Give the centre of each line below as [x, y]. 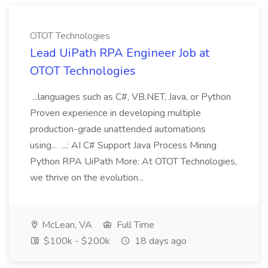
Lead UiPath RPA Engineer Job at [120, 53]
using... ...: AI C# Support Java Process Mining [123, 145]
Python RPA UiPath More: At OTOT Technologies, [133, 162]
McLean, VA [66, 225]
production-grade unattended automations [118, 129]
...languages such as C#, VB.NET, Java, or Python [130, 97]
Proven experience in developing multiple [115, 113]
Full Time [134, 225]
